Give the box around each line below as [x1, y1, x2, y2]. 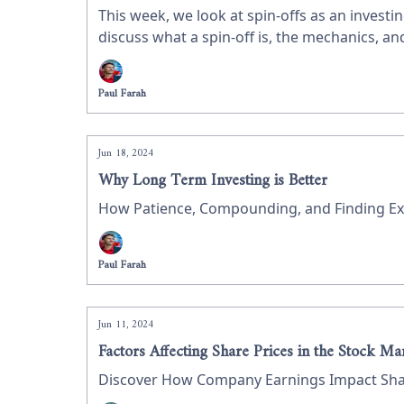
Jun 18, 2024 [98, 144, 153, 163]
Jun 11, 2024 [98, 316, 153, 335]
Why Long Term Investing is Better [98, 167, 327, 195]
